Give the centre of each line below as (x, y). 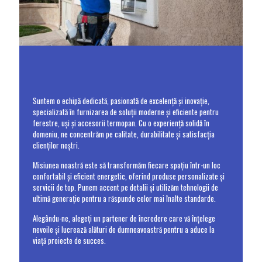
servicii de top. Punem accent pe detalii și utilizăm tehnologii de (125, 187)
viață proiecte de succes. (69, 240)
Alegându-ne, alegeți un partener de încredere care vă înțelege (124, 218)
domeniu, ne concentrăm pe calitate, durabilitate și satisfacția (123, 134)
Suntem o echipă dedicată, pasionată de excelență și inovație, (121, 100)
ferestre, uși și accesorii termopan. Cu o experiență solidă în (121, 123)
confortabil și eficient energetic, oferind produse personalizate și (128, 176)
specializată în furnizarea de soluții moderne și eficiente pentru (125, 111)
